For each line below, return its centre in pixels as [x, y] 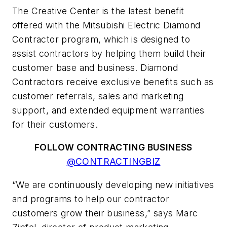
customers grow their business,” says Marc [105, 213]
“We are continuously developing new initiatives [113, 184]
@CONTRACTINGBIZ [113, 162]
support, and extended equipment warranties [108, 110]
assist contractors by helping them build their [109, 53]
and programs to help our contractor [91, 199]
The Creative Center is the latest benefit [98, 11]
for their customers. [55, 124]
